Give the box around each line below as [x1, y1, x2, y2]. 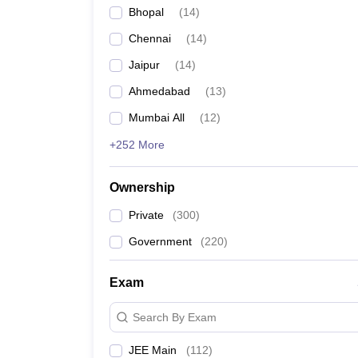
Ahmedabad [129, 85, 190, 97]
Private [129, 209, 164, 221]
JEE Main [129, 344, 177, 356]
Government [129, 235, 192, 248]
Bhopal [129, 6, 164, 18]
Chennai [129, 32, 171, 45]
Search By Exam [133, 310, 217, 324]
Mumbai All [129, 111, 185, 124]
